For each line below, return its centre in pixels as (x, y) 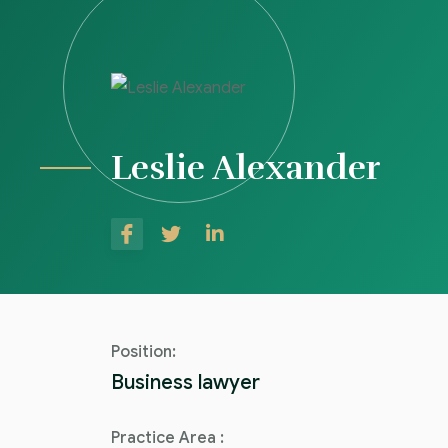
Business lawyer (185, 382)
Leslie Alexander (246, 167)
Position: (143, 351)
